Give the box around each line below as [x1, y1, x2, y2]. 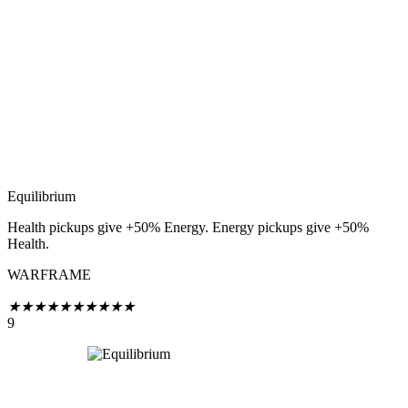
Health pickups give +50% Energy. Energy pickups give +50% [7, 219, 369, 236]
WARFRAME [7, 267, 91, 283]
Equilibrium [7, 189, 76, 205]
